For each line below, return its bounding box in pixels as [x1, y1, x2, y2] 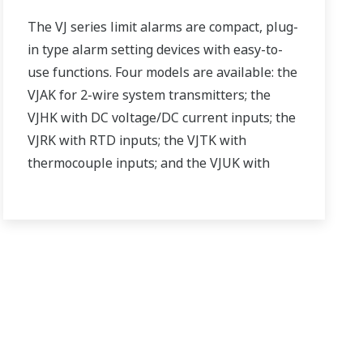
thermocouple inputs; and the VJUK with [28, 153, 271, 172]
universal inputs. [28, 176, 130, 194]
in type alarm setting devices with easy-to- [28, 40, 284, 58]
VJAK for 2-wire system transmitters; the [28, 85, 271, 104]
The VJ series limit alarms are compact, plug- [28, 17, 299, 36]
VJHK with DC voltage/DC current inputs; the [28, 108, 297, 126]
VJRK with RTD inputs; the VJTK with [28, 130, 247, 149]
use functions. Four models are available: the [28, 62, 298, 81]
